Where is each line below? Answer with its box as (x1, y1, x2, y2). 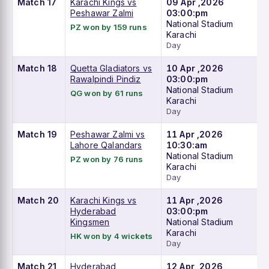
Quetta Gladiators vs (70, 63, 153, 74)
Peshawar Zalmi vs (70, 129, 145, 140)
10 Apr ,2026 (166, 63, 223, 74)
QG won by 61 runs (70, 88, 144, 98)
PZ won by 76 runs (70, 154, 144, 165)
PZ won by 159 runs (70, 22, 147, 32)
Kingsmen (70, 217, 110, 228)
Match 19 (17, 129, 58, 140)
